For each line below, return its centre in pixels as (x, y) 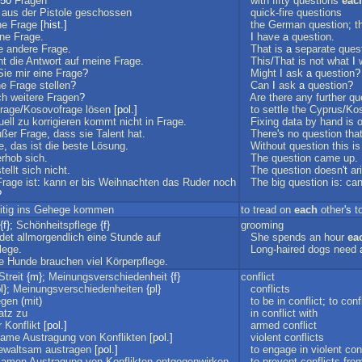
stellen (55, 85)
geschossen (103, 13)
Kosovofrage (53, 109)
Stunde (126, 237)
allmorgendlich (51, 237)
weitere (27, 97)
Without (268, 146)
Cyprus (326, 109)
